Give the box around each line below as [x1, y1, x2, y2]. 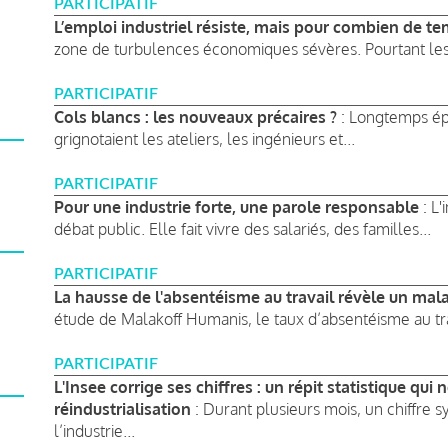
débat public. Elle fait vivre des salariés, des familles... [54, 218, 431, 239]
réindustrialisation [54, 398, 191, 419]
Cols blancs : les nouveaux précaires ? [54, 106, 337, 127]
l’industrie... [54, 420, 135, 441]
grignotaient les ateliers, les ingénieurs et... [54, 128, 355, 149]
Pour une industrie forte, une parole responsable [54, 196, 419, 217]
